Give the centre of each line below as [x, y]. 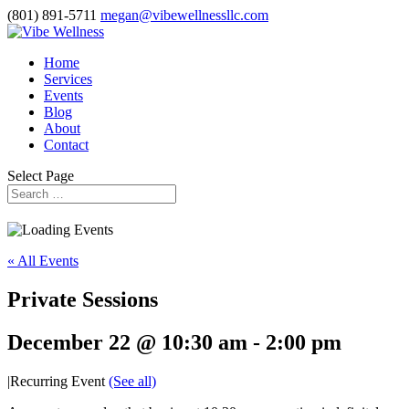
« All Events [43, 260]
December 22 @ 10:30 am [127, 342]
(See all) [132, 381]
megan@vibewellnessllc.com [184, 15]
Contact [66, 145]
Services [68, 79]
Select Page [41, 176]
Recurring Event [59, 381]
